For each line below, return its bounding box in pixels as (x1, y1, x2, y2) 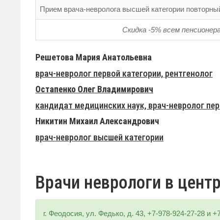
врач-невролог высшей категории (35, 132, 164, 142)
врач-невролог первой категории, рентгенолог (35, 68, 213, 79)
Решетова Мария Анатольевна (35, 52, 152, 63)
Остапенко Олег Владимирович (35, 84, 153, 95)
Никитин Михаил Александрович (35, 116, 159, 127)
